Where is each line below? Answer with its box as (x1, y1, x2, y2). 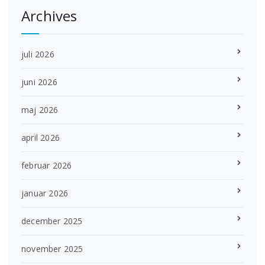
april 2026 (21, 131, 60, 143)
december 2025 (21, 215, 83, 227)
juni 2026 (21, 76, 57, 88)
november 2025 (21, 243, 83, 254)
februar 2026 (21, 159, 72, 171)
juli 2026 (21, 48, 54, 60)
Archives (21, 5, 77, 25)
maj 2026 (21, 104, 59, 115)
